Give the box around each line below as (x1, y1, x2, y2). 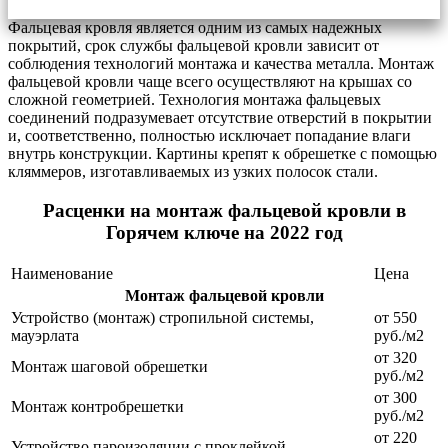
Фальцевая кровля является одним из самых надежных (8, 18, 382, 36)
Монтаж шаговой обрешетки (11, 358, 208, 376)
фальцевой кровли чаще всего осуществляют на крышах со (8, 72, 412, 90)
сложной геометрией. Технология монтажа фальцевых (8, 90, 381, 108)
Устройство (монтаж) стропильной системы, (11, 309, 314, 327)
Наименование (11, 265, 113, 283)
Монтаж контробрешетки (11, 398, 184, 416)
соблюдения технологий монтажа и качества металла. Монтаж (8, 54, 434, 72)
